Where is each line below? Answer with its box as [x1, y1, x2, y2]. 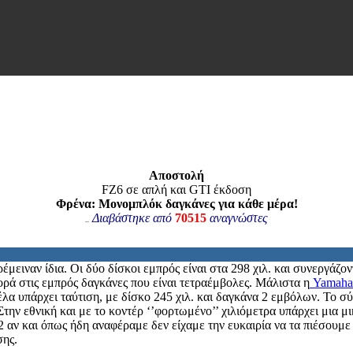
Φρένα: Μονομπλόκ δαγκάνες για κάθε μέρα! [55, 197, 298, 210]
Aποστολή [149, 169, 204, 182]
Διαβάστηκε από [92, 211, 172, 225]
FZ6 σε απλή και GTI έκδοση [102, 183, 251, 196]
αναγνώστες [210, 211, 268, 225]
